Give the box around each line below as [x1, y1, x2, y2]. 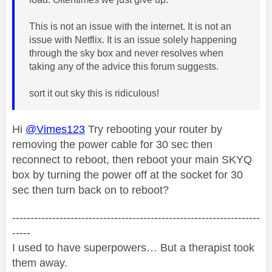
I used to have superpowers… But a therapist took [12, 241, 254, 254]
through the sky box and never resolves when [29, 47, 223, 58]
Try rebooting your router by [85, 123, 222, 135]
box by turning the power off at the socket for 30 [12, 168, 243, 181]
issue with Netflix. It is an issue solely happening [29, 34, 237, 45]
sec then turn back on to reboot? [12, 183, 169, 196]
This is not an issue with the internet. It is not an [29, 21, 231, 32]
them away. [12, 256, 67, 269]
